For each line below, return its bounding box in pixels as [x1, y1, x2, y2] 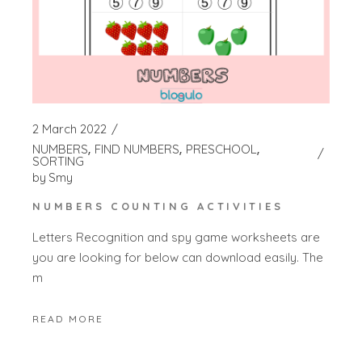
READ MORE [32, 313, 104, 326]
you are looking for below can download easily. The [32, 250, 324, 266]
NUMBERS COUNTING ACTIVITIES [32, 199, 284, 213]
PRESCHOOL [186, 141, 258, 157]
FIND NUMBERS [95, 141, 180, 157]
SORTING [32, 153, 85, 169]
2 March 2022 [32, 120, 107, 137]
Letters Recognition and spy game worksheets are [32, 229, 321, 246]
